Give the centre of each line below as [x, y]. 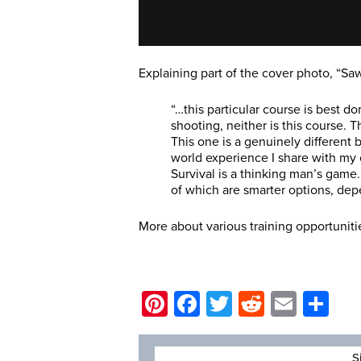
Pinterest [218, 304]
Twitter [270, 304]
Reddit [300, 304]
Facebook [256, 304]
